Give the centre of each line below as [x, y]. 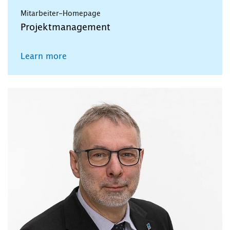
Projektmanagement [65, 27]
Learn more [44, 56]
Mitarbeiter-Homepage [61, 14]
